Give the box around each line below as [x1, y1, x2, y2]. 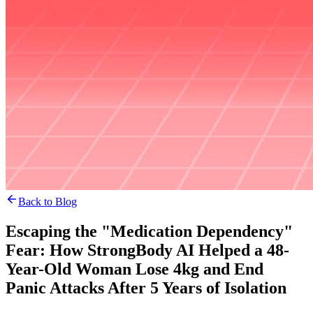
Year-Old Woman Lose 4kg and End [6, 259, 263, 278]
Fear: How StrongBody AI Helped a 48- [6, 240, 289, 259]
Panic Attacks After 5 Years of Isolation [6, 278, 286, 297]
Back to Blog [18, 196, 77, 208]
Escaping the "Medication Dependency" [6, 221, 293, 240]
